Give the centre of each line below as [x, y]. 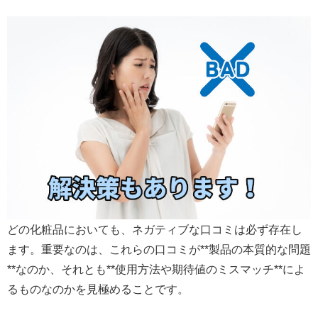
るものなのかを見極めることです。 [98, 289]
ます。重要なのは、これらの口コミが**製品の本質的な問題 [159, 249]
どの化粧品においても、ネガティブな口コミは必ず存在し [155, 229]
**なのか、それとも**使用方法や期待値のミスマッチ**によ [156, 269]
